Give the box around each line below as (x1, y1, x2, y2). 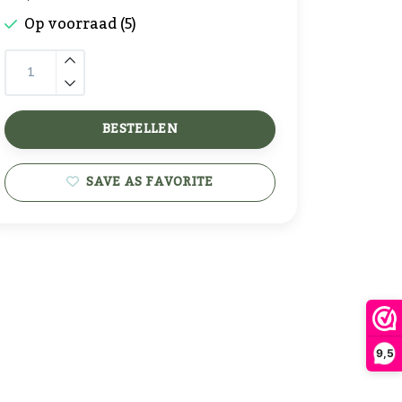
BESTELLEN (101, 117, 179, 142)
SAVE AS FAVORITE (86, 170, 214, 195)
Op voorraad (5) (24, 10, 136, 39)
